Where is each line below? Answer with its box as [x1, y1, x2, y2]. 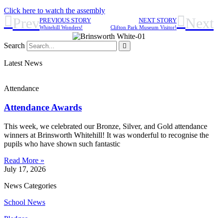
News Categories [4, 181, 56, 190]
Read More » [4, 156, 44, 164]
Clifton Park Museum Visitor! [110, 24, 177, 30]
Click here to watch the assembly [4, 6, 105, 15]
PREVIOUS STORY [39, 17, 91, 24]
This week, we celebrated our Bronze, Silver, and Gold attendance [4, 122, 207, 130]
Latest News [4, 59, 42, 68]
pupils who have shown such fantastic [4, 139, 120, 148]
